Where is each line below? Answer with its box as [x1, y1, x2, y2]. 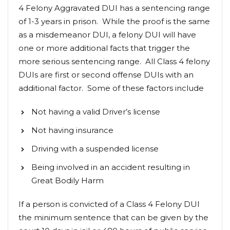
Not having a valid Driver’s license [31, 106, 160, 117]
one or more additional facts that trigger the [18, 43, 190, 53]
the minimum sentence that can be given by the [18, 212, 208, 222]
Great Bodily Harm [31, 175, 104, 185]
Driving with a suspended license [31, 143, 159, 154]
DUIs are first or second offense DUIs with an [18, 69, 194, 80]
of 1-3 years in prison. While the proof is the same [18, 16, 210, 26]
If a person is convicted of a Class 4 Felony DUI [18, 199, 200, 209]
